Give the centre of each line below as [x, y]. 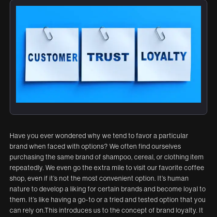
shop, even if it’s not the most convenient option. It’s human [99, 178]
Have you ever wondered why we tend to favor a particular [99, 135]
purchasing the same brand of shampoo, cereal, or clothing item [107, 157]
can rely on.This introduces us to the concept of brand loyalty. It [107, 210]
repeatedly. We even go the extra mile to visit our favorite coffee [107, 167]
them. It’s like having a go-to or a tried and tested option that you [108, 199]
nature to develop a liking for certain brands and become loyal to [108, 189]
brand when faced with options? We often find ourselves [95, 146]
